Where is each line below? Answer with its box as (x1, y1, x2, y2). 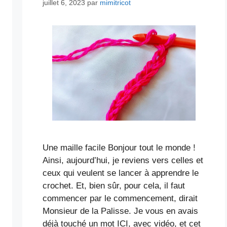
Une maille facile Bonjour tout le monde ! (43, 142, 196, 153)
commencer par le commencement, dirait (43, 193, 198, 203)
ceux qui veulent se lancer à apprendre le (43, 168, 199, 178)
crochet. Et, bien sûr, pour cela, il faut (43, 180, 185, 191)
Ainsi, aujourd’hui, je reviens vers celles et (43, 155, 203, 165)
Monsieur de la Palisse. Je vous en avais (43, 206, 198, 216)
